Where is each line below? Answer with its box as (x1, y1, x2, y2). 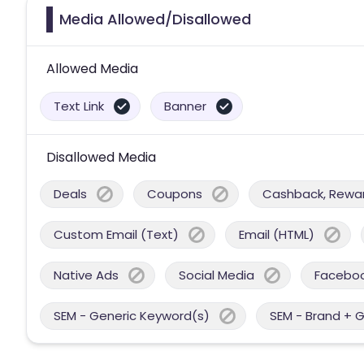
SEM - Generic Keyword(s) (54, 306, 210, 324)
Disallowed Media (46, 147, 156, 167)
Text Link (54, 97, 104, 115)
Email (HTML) (239, 225, 314, 243)
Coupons (147, 184, 202, 202)
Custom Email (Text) (54, 225, 179, 243)
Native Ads (54, 266, 119, 284)
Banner (164, 97, 206, 115)
